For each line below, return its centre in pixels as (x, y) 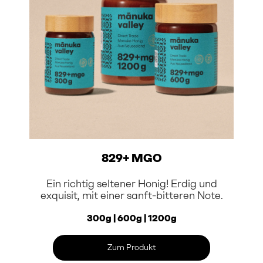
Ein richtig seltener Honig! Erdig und (131, 183)
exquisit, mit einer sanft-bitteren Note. (131, 195)
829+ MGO (131, 158)
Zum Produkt (131, 247)
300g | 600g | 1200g (131, 218)
